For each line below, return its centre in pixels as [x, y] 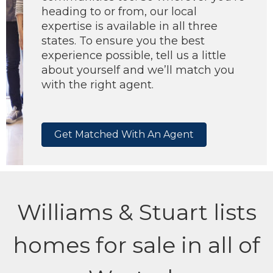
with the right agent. [97, 85]
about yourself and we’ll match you [138, 70]
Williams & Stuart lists [136, 212]
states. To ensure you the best [123, 41]
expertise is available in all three [129, 26]
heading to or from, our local [119, 12]
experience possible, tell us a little [134, 55]
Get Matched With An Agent [124, 134]
